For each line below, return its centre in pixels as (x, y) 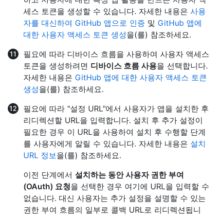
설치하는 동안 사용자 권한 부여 (129, 175)
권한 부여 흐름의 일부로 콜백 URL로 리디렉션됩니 (112, 210)
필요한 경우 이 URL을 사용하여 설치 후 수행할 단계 (115, 132)
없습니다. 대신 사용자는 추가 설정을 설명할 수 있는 (115, 198)
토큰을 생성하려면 (57, 66)
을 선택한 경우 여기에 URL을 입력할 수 (140, 187)
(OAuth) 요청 (47, 187)
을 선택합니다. (182, 66)
